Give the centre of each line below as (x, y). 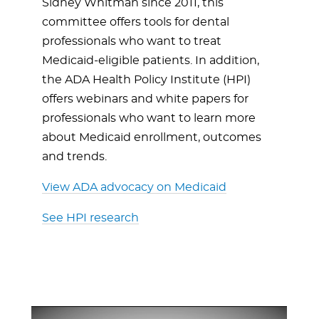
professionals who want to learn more (149, 118)
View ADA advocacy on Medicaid (134, 187)
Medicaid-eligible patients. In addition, (151, 61)
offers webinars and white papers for (145, 99)
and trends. (74, 157)
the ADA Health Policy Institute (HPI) (146, 80)
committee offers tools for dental (136, 22)
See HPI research (90, 218)
